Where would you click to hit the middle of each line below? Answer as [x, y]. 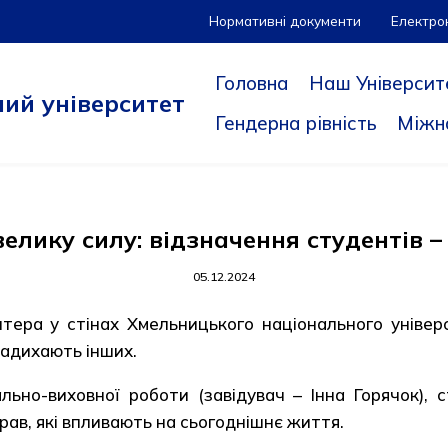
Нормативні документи [285, 20]
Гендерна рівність [296, 123]
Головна [252, 83]
